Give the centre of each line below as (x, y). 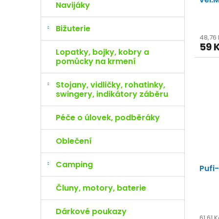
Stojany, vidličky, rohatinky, (110, 85)
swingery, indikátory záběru (112, 94)
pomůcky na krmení (96, 61)
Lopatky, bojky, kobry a (102, 52)
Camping (74, 164)
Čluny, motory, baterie (101, 188)
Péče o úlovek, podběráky (108, 118)
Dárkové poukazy (91, 211)
